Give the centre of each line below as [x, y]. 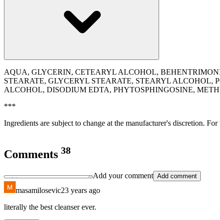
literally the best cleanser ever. [50, 207]
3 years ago [82, 191]
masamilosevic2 [40, 191]
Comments [32, 154]
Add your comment [123, 176]
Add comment [177, 176]
